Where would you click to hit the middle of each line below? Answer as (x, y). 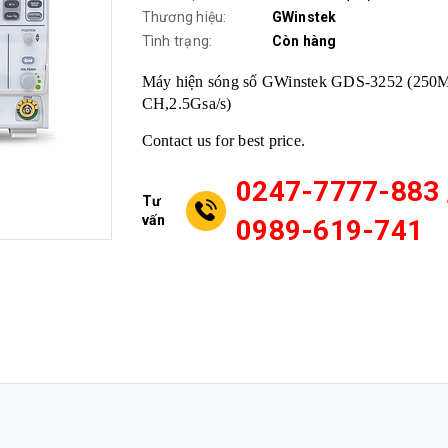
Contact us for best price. (223, 140)
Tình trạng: (177, 41)
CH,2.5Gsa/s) (186, 103)
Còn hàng (304, 41)
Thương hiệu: (184, 17)
